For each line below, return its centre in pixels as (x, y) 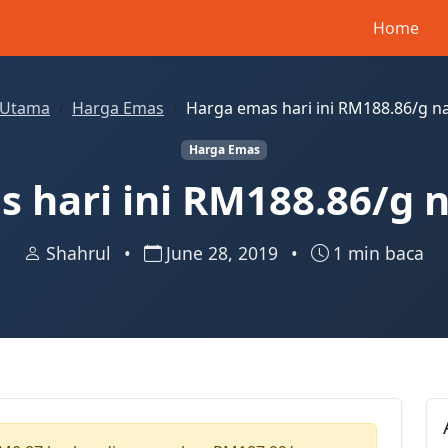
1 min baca (378, 253)
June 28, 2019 (224, 253)
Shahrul (81, 253)
